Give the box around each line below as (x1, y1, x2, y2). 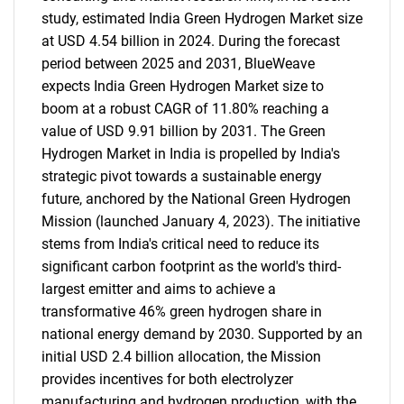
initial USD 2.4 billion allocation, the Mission (41, 348, 321, 365)
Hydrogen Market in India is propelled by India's (41, 145, 340, 162)
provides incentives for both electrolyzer (41, 371, 293, 388)
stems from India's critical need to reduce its (41, 235, 319, 252)
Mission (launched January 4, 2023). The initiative (41, 213, 360, 230)
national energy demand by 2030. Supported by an (41, 326, 363, 343)
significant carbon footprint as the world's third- (41, 258, 341, 275)
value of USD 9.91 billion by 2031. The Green (41, 123, 326, 140)
